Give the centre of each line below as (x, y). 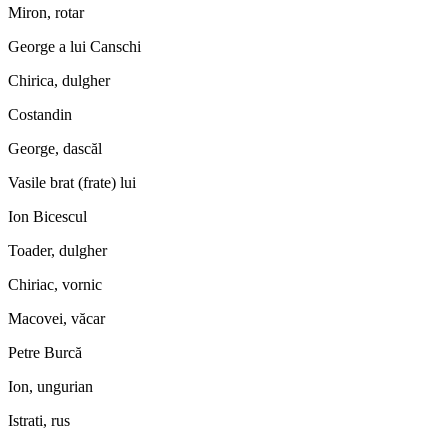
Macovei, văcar (56, 318)
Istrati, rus (39, 420)
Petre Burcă (45, 352)
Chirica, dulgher (59, 80)
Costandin (40, 114)
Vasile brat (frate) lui (72, 182)
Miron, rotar (46, 12)
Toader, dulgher (57, 250)
